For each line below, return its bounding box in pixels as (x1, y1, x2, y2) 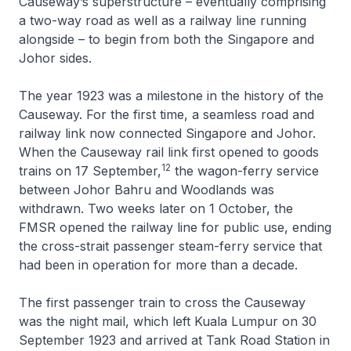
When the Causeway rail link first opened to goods (19, 143, 319, 160)
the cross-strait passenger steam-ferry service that (19, 237, 322, 254)
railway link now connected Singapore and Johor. (19, 125, 316, 141)
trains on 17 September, (19, 162, 161, 179)
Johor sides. (19, 49, 92, 66)
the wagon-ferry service (171, 162, 319, 179)
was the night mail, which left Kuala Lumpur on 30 (19, 313, 317, 329)
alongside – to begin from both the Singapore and (19, 31, 314, 47)
